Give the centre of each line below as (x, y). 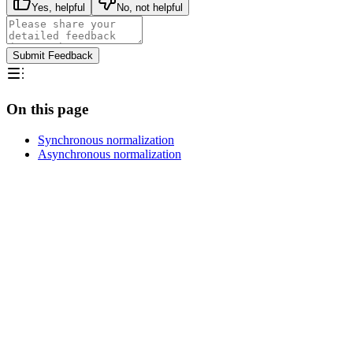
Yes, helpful (58, 8)
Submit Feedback (53, 56)
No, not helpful (150, 8)
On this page (47, 110)
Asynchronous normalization (110, 154)
